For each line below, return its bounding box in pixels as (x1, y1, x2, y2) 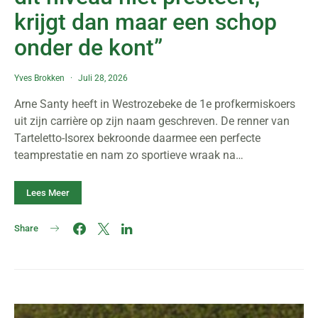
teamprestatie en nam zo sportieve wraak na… (14, 148, 243, 162)
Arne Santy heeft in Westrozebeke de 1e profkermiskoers (14, 97, 295, 111)
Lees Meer (26, 187, 70, 198)
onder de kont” (14, 34, 163, 61)
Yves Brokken (14, 73, 65, 83)
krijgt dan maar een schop (14, 9, 277, 35)
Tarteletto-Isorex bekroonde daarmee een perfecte (14, 131, 261, 145)
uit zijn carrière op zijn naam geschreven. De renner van (14, 114, 290, 128)
